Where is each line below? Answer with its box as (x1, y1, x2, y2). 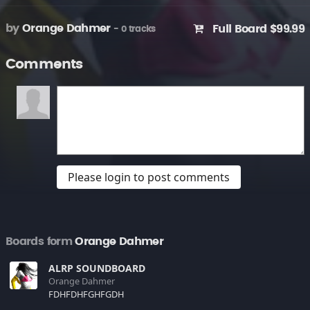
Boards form (6, 236, 72, 247)
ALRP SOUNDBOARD (48, 262, 145, 275)
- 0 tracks (113, 25, 156, 34)
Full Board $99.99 (203, 24, 304, 35)
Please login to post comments (68, 170, 230, 185)
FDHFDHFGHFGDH (48, 288, 124, 300)
